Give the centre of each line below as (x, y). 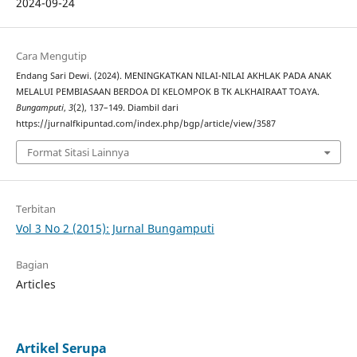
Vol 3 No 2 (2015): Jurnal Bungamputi (115, 228)
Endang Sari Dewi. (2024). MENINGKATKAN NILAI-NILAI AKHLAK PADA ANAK (173, 76)
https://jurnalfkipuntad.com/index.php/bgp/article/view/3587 (145, 124)
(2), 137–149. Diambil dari (126, 108)
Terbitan (35, 208)
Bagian (32, 264)
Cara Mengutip (51, 56)
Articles (35, 284)
